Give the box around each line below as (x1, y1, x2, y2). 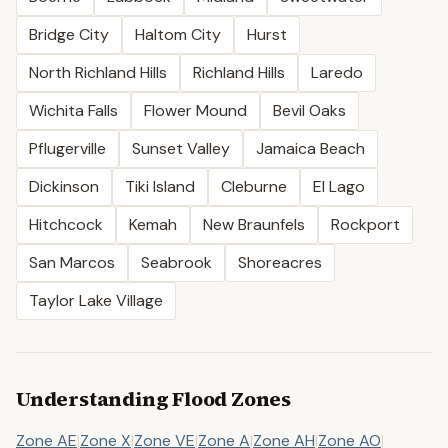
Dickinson (29, 176, 99, 197)
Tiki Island (125, 176, 195, 197)
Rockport (331, 214, 400, 235)
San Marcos (29, 252, 115, 273)
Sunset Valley (132, 138, 230, 159)
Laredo (311, 62, 363, 83)
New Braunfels (203, 214, 305, 235)
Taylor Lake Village (29, 290, 163, 311)
